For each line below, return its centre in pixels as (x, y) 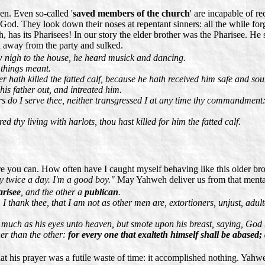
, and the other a (53, 192)
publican (101, 192)
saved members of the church (131, 13)
